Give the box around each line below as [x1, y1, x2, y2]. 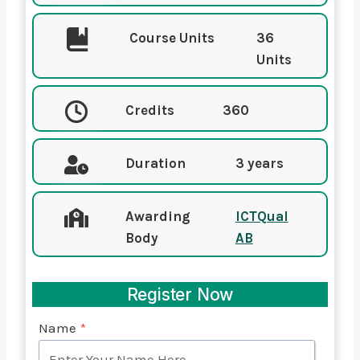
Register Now [126, 284, 234, 305]
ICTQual [235, 207, 288, 224]
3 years [235, 154, 284, 171]
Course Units [129, 29, 215, 46]
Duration [125, 154, 186, 171]
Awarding [125, 207, 190, 224]
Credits [125, 101, 174, 118]
